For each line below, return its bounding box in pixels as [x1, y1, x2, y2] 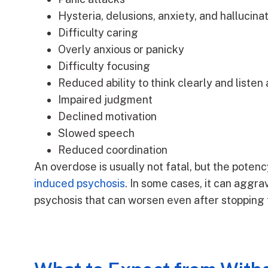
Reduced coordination [58, 144, 167, 157]
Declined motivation [58, 110, 157, 123]
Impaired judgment [58, 93, 153, 106]
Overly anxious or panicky [58, 43, 184, 56]
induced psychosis [34, 177, 125, 190]
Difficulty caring [58, 26, 138, 39]
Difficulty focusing [58, 60, 150, 73]
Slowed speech [58, 127, 135, 140]
